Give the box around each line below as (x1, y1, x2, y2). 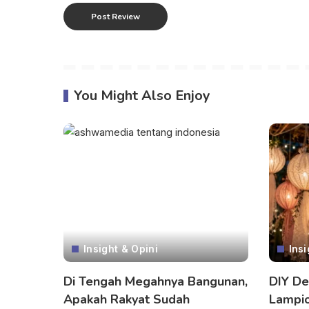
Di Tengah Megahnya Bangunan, (63, 272, 248, 290)
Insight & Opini (83, 242, 158, 255)
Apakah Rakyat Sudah (63, 290, 190, 308)
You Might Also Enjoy (74, 86, 210, 106)
